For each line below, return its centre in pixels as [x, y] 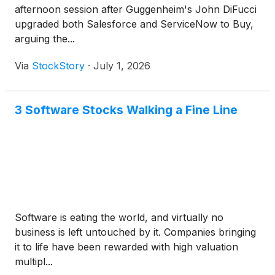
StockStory [58, 66]
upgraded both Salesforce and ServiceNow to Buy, [134, 24]
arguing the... [45, 39]
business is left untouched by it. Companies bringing [135, 232]
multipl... [34, 262]
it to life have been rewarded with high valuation [126, 247]
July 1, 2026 [122, 66]
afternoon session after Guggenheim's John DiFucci [136, 10]
